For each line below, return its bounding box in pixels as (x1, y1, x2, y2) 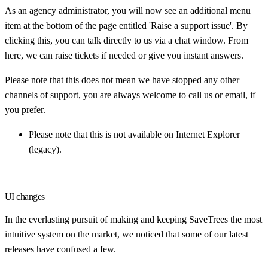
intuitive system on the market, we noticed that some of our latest (5, 229, 248, 239)
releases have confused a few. (5, 243, 116, 254)
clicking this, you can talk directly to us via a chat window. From (5, 35, 248, 45)
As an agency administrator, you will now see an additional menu (5, 5, 251, 16)
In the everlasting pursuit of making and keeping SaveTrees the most (5, 214, 262, 224)
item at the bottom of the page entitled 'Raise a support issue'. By (5, 20, 248, 31)
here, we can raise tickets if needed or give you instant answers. (5, 50, 243, 60)
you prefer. (5, 104, 45, 115)
